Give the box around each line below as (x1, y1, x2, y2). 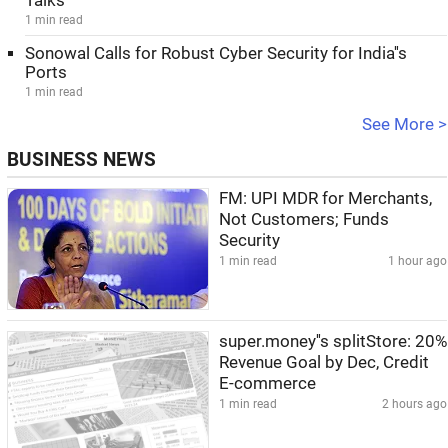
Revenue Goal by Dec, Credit (219, 353, 429, 372)
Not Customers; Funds (219, 210, 389, 229)
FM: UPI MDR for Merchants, (219, 189, 432, 208)
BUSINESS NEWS (7, 149, 156, 171)
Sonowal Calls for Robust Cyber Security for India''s (25, 44, 407, 63)
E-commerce (219, 374, 316, 393)
